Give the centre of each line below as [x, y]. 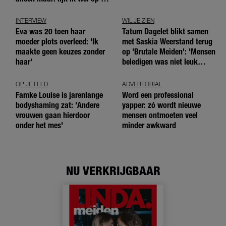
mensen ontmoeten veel [160, 115]
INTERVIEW [31, 21]
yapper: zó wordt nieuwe [161, 105]
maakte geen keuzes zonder [60, 52]
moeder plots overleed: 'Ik [57, 42]
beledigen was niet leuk [160, 62]
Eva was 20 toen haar [50, 32]
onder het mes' [39, 125]
